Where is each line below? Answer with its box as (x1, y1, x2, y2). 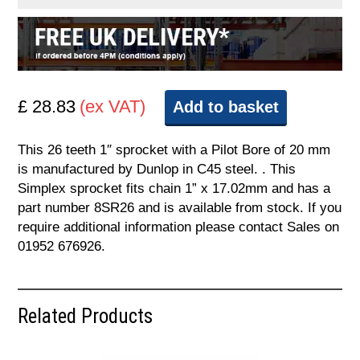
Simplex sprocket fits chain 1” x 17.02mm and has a (18, 181, 331, 197)
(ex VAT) (80, 96, 146, 117)
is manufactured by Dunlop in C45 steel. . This (18, 162, 297, 178)
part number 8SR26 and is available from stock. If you (18, 200, 342, 216)
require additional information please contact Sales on (18, 219, 340, 235)
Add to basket (173, 98, 280, 117)
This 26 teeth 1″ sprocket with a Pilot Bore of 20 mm (18, 142, 331, 158)
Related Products (18, 305, 153, 329)
